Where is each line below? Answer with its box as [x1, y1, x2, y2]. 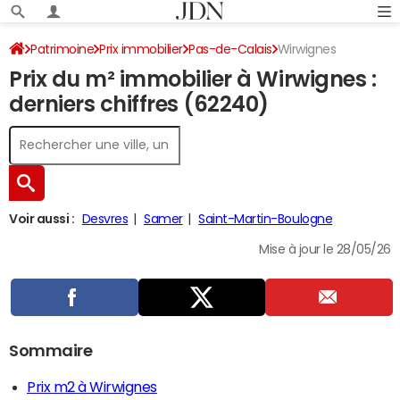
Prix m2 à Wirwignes [27, 379, 157, 394]
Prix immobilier [99, 43, 184, 55]
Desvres [81, 212, 129, 225]
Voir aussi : [9, 212, 75, 225]
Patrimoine [30, 43, 95, 55]
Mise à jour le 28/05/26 [259, 243, 391, 255]
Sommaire [9, 343, 93, 359]
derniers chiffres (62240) [9, 94, 270, 115]
